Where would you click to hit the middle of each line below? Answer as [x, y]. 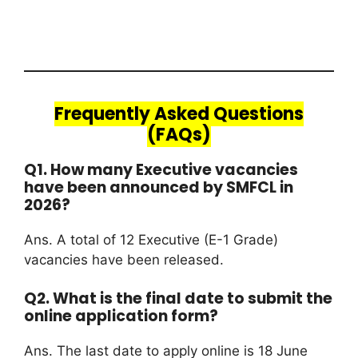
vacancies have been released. [124, 259]
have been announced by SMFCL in [159, 187]
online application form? [121, 316]
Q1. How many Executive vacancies [161, 169]
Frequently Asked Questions [179, 113]
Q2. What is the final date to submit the [178, 299]
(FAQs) [179, 134]
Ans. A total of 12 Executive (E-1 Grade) [151, 239]
